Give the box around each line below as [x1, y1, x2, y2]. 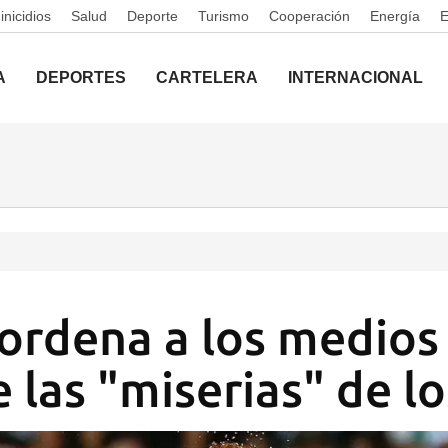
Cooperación [269, 8, 350, 24]
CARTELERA [156, 69, 258, 86]
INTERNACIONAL [288, 69, 423, 86]
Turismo [198, 8, 249, 24]
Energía [370, 8, 420, 24]
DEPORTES [36, 69, 126, 86]
